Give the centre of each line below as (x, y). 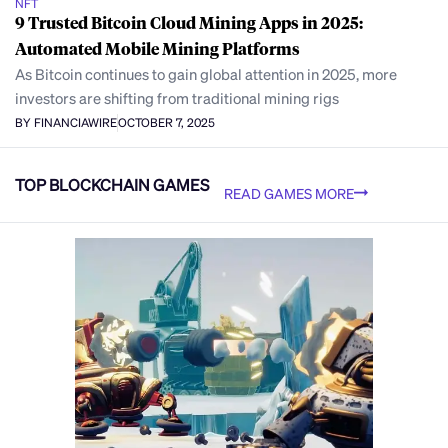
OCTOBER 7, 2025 (166, 123)
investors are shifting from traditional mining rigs (177, 97)
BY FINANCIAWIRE (66, 123)
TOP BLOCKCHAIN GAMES (112, 185)
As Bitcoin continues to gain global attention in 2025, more (206, 73)
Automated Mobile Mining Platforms (157, 48)
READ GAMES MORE (289, 192)
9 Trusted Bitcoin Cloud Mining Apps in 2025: (189, 22)
